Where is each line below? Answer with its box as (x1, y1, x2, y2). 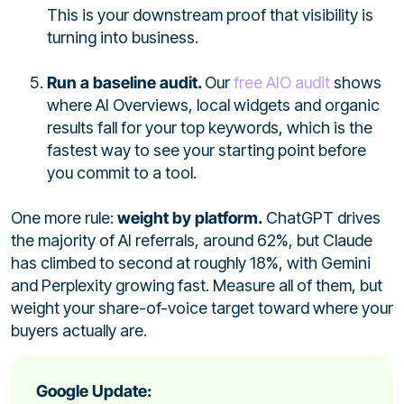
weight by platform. (117, 207, 262, 227)
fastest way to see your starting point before (47, 140, 366, 160)
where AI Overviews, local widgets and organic (47, 95, 380, 115)
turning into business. (47, 27, 198, 47)
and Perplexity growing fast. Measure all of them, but (11, 275, 382, 295)
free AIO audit (234, 72, 330, 92)
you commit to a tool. (47, 162, 197, 182)
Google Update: (36, 381, 155, 401)
